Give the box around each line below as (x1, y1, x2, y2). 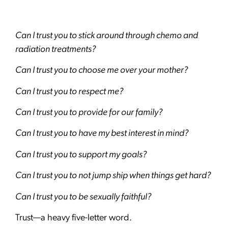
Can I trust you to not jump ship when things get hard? (15, 171, 211, 181)
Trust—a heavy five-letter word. (15, 213, 134, 223)
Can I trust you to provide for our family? (15, 107, 162, 118)
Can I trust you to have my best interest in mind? (15, 129, 188, 139)
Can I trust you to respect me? (15, 87, 123, 97)
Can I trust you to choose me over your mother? (15, 66, 188, 76)
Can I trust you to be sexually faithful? (15, 192, 151, 202)
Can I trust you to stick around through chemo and (15, 31, 198, 41)
